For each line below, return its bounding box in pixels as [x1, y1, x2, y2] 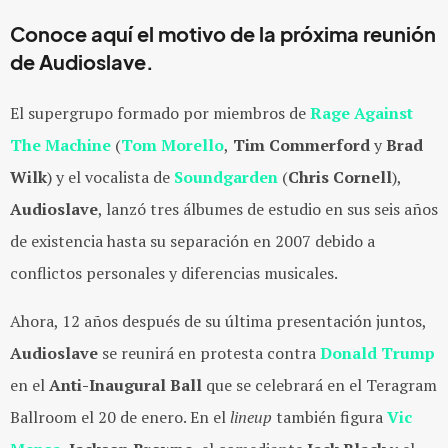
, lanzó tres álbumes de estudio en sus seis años [98, 198, 438, 220]
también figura [272, 406, 387, 428]
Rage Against [310, 102, 413, 124]
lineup [230, 406, 272, 428]
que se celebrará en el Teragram [202, 374, 437, 396]
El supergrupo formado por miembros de [10, 102, 310, 124]
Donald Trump [320, 342, 435, 364]
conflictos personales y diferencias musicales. [10, 262, 338, 284]
